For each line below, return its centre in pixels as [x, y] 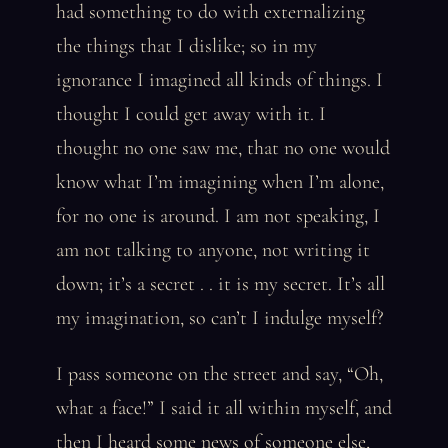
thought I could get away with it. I [191, 114]
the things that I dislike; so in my [186, 46]
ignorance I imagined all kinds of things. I [219, 80]
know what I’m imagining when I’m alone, [220, 182]
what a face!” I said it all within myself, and [224, 408]
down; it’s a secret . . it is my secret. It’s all [220, 284]
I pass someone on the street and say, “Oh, [219, 374]
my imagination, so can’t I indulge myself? [220, 318]
